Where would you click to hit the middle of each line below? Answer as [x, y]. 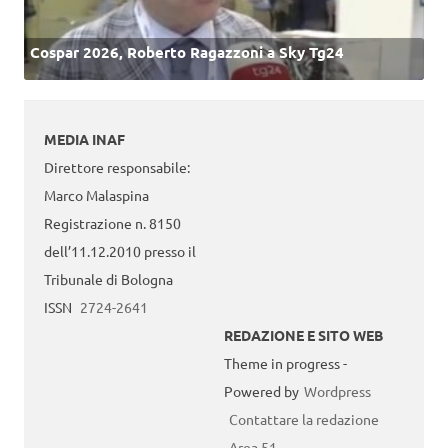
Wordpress [337, 391]
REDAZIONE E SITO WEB [303, 335]
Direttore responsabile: [117, 167]
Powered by [261, 391]
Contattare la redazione [304, 419]
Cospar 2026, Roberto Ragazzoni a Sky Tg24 [187, 51]
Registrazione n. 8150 [112, 223]
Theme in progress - [285, 363]
